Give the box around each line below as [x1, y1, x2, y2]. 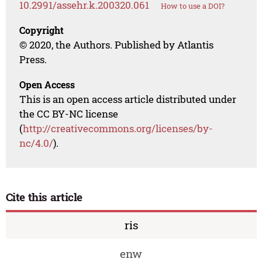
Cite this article [5, 189, 83, 205]
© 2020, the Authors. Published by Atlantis [19, 38, 214, 52]
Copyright [19, 24, 64, 37]
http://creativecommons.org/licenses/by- [23, 122, 213, 136]
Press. [19, 53, 47, 67]
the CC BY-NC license [19, 107, 119, 121]
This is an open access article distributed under [19, 92, 237, 106]
